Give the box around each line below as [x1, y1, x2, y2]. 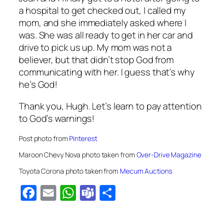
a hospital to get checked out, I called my [19, 4, 186, 17]
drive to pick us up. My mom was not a [19, 41, 172, 54]
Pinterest [69, 134, 97, 144]
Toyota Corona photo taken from [19, 166, 120, 176]
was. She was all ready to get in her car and [19, 29, 193, 42]
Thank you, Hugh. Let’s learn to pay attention [19, 99, 202, 112]
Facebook [37, 182, 106, 204]
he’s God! [19, 78, 58, 91]
